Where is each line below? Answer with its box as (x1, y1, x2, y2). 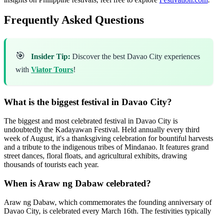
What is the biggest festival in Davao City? (4, 97, 172, 108)
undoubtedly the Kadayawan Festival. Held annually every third (4, 125, 200, 134)
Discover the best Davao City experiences (70, 52, 200, 61)
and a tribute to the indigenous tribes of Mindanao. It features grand (4, 143, 209, 152)
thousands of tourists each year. (4, 160, 99, 169)
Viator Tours (31, 65, 73, 74)
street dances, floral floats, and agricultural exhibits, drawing (4, 152, 187, 160)
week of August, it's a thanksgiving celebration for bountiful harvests (4, 134, 213, 143)
